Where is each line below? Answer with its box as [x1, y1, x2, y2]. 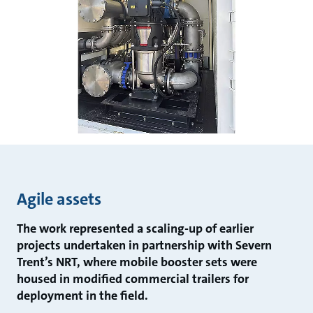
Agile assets [16, 187, 101, 210]
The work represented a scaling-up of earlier [16, 219, 254, 237]
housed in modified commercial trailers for [16, 270, 249, 287]
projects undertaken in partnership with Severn [16, 236, 272, 254]
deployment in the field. [16, 286, 148, 304]
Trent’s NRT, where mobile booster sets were [16, 253, 257, 270]
